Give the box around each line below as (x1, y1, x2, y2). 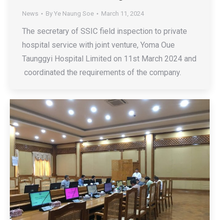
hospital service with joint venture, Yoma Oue (22, 40, 175, 50)
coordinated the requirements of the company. (22, 68, 181, 78)
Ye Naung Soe (54, 10, 94, 18)
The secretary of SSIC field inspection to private (22, 27, 187, 36)
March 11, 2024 (101, 10, 144, 18)
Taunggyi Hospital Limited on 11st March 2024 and (22, 54, 196, 64)
